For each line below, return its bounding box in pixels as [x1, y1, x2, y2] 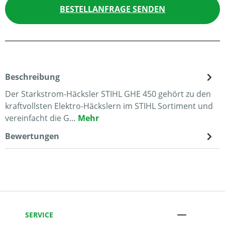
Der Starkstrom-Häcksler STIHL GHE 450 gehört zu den [5, 88, 211, 99]
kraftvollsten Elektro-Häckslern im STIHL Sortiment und [5, 100, 213, 111]
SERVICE [25, 209, 53, 219]
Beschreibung [5, 71, 60, 82]
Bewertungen [5, 131, 59, 142]
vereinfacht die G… [5, 113, 78, 124]
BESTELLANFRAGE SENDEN [60, 4, 165, 15]
